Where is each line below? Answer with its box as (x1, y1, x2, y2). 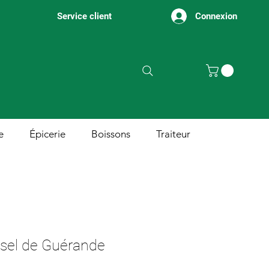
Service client (57, 11, 112, 22)
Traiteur (156, 128, 190, 140)
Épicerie (29, 128, 65, 140)
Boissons (91, 128, 130, 140)
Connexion (195, 10, 237, 22)
